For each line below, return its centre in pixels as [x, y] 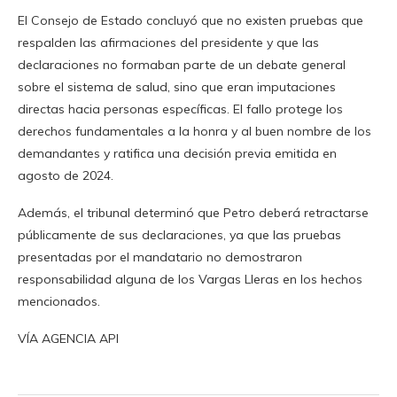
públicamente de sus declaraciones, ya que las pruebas [179, 235]
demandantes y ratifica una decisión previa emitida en [177, 154]
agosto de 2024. [66, 176]
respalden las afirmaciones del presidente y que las [168, 43]
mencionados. [59, 302]
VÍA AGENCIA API [68, 339]
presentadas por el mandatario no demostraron [160, 257]
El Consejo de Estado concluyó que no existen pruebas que [191, 21]
